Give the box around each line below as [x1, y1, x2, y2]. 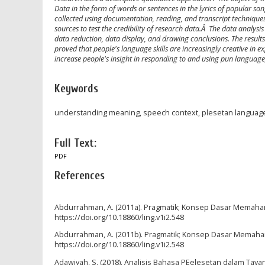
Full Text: [54, 136, 96, 150]
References [54, 169, 105, 182]
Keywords [54, 82, 98, 95]
